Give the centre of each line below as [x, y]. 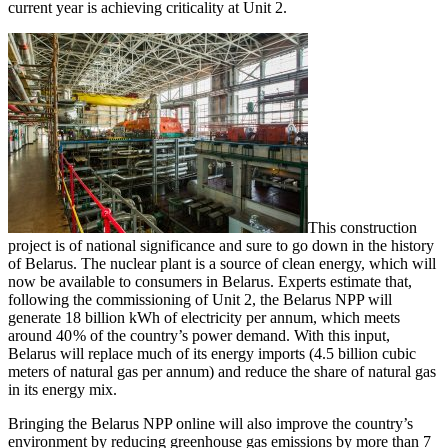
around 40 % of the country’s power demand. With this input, [199, 336]
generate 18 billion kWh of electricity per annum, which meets [204, 318]
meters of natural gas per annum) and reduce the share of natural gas [222, 372]
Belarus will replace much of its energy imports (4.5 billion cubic [212, 354]
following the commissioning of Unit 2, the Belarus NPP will [200, 300]
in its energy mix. [62, 390]
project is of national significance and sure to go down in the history [221, 246]
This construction [362, 228]
